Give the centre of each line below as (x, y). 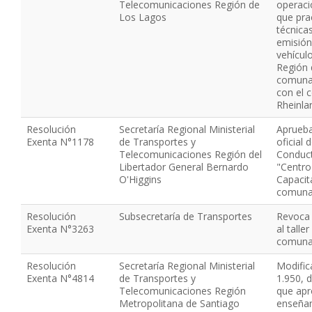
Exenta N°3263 (60, 229)
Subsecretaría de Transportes (186, 216)
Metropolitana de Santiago (179, 303)
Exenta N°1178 (60, 142)
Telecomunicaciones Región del (190, 154)
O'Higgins (140, 179)
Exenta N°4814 (60, 278)
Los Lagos (143, 17)
